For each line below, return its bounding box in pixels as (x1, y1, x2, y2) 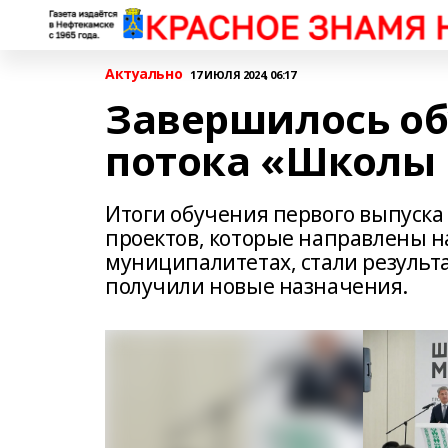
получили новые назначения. (105, 272, 409, 300)
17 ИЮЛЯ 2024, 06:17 (190, 66, 296, 82)
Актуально (105, 64, 183, 83)
